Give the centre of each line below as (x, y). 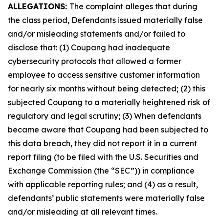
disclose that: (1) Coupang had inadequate (89, 47)
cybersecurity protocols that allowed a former (95, 61)
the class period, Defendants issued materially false (105, 20)
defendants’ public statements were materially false (106, 198)
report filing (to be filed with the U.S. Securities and (103, 157)
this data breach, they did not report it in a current (102, 143)
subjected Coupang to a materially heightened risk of (109, 102)
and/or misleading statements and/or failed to (97, 34)
